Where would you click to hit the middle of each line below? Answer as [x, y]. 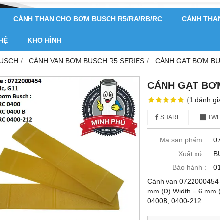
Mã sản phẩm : [183, 140]
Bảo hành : [189, 168]
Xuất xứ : [192, 154]
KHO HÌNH [44, 41]
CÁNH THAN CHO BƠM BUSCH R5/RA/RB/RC [88, 19]
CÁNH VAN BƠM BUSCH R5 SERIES [87, 61]
